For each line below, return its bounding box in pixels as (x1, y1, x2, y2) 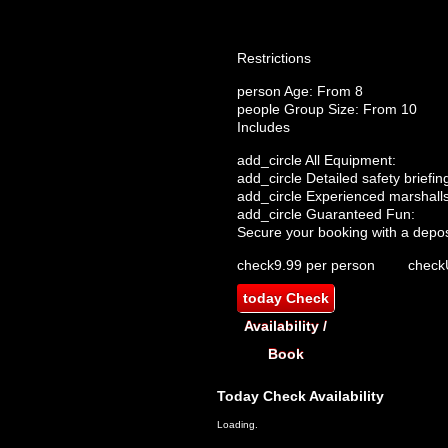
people (237, 101, 280, 117)
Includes (237, 119, 290, 135)
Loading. (217, 419, 258, 430)
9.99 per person (274, 257, 375, 273)
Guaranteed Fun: (302, 206, 415, 222)
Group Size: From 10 (280, 101, 417, 117)
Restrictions (237, 50, 311, 66)
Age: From (281, 83, 355, 99)
